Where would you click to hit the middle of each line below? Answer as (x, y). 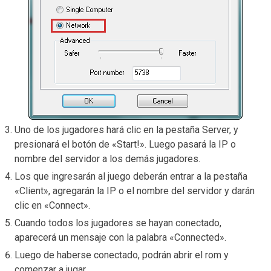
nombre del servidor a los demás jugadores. (107, 158)
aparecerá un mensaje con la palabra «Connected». (120, 237)
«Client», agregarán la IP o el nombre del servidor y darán (135, 191)
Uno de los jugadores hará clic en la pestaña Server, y (126, 129)
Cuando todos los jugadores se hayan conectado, (118, 223)
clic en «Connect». (52, 205)
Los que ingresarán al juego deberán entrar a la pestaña (131, 176)
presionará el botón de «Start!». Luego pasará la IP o (125, 144)
